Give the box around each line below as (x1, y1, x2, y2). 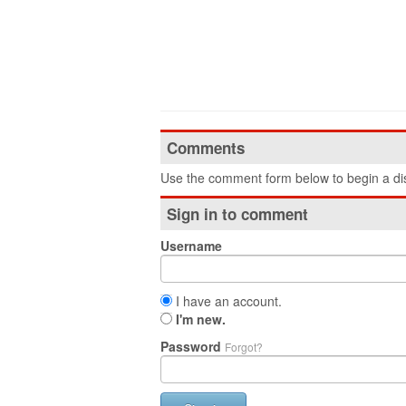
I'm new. (176, 310, 226, 328)
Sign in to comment (167, 203, 308, 225)
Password (160, 337, 225, 355)
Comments (167, 137, 245, 159)
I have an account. (172, 292, 282, 310)
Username (160, 237, 222, 255)
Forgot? (225, 339, 263, 354)
